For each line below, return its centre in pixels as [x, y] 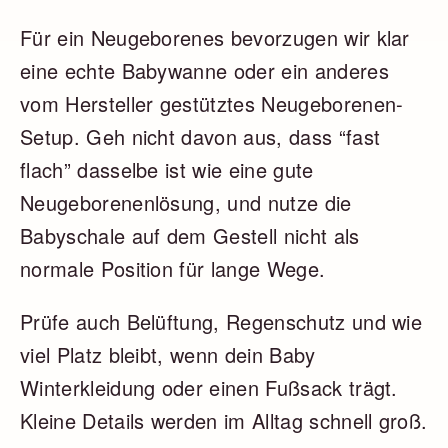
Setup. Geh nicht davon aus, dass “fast [200, 136]
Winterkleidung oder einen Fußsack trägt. [209, 387]
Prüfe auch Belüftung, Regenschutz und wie [221, 321]
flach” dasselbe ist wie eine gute [167, 169]
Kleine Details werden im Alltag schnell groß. [224, 420]
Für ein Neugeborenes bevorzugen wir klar [215, 37]
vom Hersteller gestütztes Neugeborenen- [212, 103]
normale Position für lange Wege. [173, 268]
